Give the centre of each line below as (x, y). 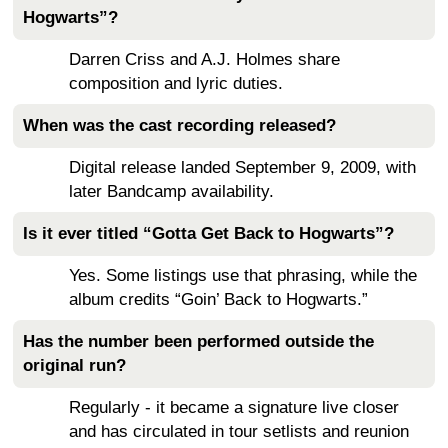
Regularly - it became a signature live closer (234, 407)
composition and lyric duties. (176, 83)
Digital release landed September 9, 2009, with (242, 167)
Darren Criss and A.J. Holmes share (204, 59)
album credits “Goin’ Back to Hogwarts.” (218, 299)
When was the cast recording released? (179, 125)
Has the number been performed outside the (198, 341)
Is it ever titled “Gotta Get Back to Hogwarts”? (208, 233)
